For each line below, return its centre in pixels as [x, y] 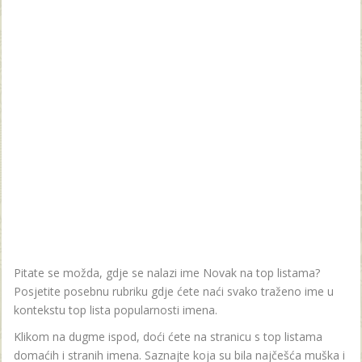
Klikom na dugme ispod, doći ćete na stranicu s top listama [168, 337]
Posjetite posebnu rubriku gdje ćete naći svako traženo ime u [174, 292]
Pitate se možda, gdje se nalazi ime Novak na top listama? [167, 273]
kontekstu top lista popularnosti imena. [116, 310]
